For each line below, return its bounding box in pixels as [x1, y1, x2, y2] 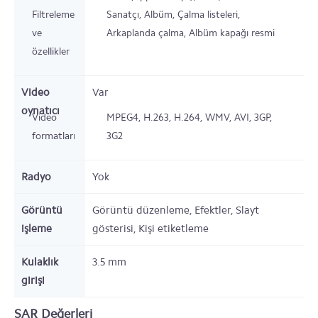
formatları [32, 130, 75, 142]
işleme [21, 222, 52, 235]
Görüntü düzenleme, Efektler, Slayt [92, 204, 259, 216]
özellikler [32, 45, 70, 57]
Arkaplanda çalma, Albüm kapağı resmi [106, 27, 275, 39]
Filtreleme [32, 9, 75, 21]
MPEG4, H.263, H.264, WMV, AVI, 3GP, [106, 111, 272, 124]
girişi [21, 274, 45, 287]
